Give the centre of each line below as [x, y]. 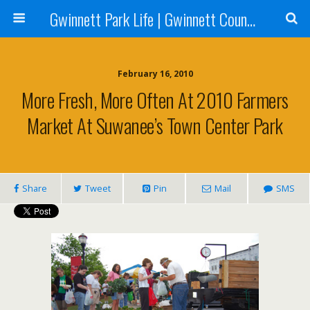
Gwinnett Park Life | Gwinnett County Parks [251, 19]
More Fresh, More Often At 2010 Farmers [155, 100]
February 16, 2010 [155, 74]
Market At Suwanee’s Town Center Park [155, 125]
